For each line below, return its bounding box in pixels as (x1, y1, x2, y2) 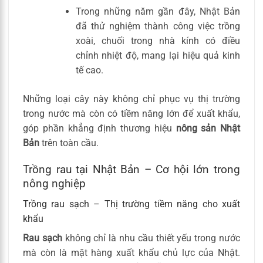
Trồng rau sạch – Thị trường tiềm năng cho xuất (23, 198, 240, 210)
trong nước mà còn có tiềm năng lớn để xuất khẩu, (23, 108, 240, 120)
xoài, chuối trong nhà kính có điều (75, 35, 240, 47)
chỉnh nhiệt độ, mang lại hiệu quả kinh (75, 50, 240, 62)
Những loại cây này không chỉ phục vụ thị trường (23, 93, 240, 105)
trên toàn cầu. (39, 137, 99, 149)
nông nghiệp (23, 177, 86, 191)
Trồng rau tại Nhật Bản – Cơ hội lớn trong (23, 163, 240, 177)
